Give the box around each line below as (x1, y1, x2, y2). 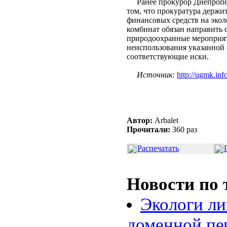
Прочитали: (127, 125, 170, 134)
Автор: (127, 116, 153, 125)
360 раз (170, 125, 197, 134)
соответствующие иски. (127, 52, 209, 61)
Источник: (137, 70, 175, 79)
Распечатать (137, 144, 179, 153)
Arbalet (153, 116, 178, 125)
